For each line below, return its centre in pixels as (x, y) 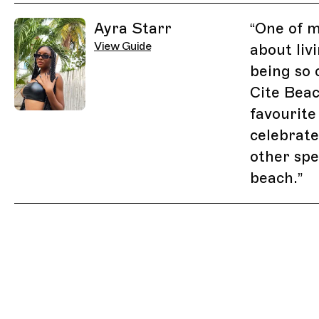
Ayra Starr (133, 29)
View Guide (122, 47)
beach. (274, 178)
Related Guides (54, 11)
